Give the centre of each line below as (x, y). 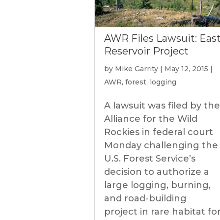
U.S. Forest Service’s (150, 159)
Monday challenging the (161, 145)
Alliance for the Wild (151, 119)
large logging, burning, (157, 185)
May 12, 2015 (186, 69)
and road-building (145, 198)
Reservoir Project (146, 51)
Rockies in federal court (159, 132)
